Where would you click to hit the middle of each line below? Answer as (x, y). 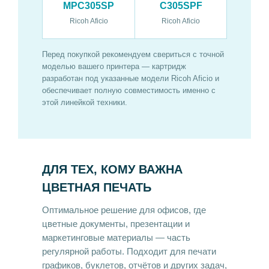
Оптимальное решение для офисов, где (124, 210)
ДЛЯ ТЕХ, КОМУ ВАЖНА (112, 169)
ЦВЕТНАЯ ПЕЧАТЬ (97, 187)
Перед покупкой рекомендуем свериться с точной (133, 54)
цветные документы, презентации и (116, 224)
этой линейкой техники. (85, 102)
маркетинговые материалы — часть (116, 237)
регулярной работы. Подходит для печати (129, 251)
